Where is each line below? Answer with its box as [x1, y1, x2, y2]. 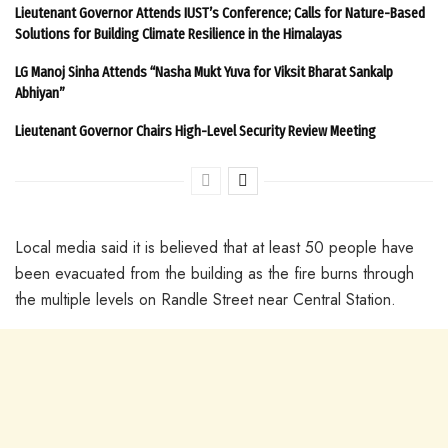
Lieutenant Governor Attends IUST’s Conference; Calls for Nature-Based [15, 3, 425, 22]
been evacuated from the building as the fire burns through [15, 261, 414, 285]
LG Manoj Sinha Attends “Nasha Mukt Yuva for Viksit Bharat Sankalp [15, 62, 393, 81]
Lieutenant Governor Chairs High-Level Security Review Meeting [15, 121, 376, 140]
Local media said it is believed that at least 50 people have [15, 235, 414, 259]
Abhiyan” [15, 83, 65, 102]
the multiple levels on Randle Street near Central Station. [15, 287, 396, 311]
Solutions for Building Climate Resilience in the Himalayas [15, 24, 342, 43]
